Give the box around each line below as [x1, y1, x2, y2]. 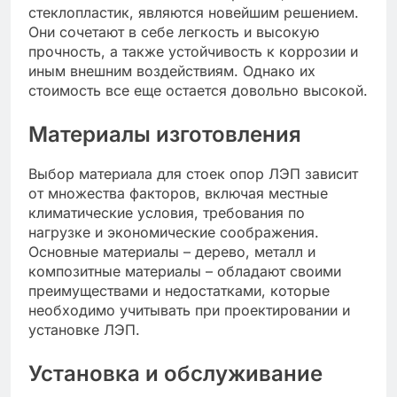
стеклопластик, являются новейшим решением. [28, 3, 359, 21]
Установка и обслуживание [28, 361, 323, 387]
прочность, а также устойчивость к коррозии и [28, 42, 358, 60]
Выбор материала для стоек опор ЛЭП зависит [28, 165, 358, 183]
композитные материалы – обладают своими [28, 262, 341, 281]
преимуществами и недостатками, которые [28, 282, 330, 300]
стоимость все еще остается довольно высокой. [28, 81, 368, 99]
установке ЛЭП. [28, 321, 140, 339]
